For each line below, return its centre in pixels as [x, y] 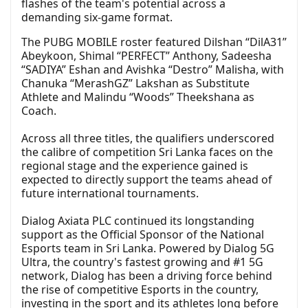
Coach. [39, 111]
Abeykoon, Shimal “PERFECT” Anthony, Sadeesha [146, 56]
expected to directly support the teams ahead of [147, 180]
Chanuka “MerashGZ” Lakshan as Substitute [135, 84]
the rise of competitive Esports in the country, [140, 290]
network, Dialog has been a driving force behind [147, 276]
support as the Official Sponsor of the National [143, 235]
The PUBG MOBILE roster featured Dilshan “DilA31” [154, 42]
